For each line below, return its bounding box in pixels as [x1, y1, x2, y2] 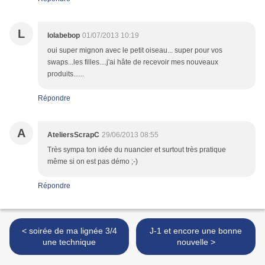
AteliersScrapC [47, 131, 99, 140]
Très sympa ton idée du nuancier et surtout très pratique [47, 146, 226, 154]
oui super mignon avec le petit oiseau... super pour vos [47, 46, 222, 55]
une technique [43, 237, 96, 247]
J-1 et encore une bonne [150, 226, 242, 236]
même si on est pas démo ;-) [47, 157, 138, 166]
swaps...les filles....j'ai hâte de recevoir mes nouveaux [47, 58, 218, 67]
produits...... [47, 70, 84, 79]
